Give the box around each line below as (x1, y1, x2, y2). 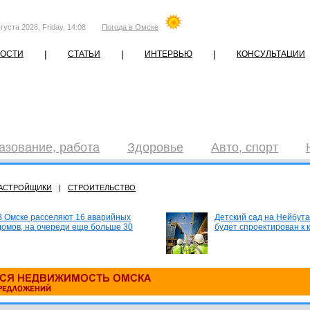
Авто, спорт (211, 140, 278, 154)
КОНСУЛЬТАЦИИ (237, 49, 305, 59)
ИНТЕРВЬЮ (145, 49, 192, 59)
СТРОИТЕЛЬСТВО (68, 183, 136, 192)
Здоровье (127, 140, 183, 154)
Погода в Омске (102, 23, 158, 31)
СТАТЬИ (68, 49, 100, 59)
